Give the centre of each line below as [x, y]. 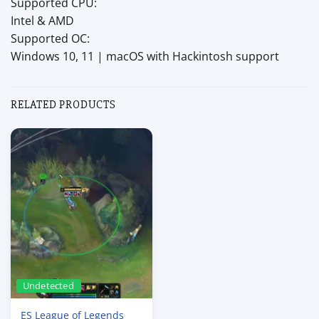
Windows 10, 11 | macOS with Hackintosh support [145, 57]
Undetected [48, 286]
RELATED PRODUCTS [63, 105]
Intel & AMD [42, 21]
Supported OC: [50, 39]
